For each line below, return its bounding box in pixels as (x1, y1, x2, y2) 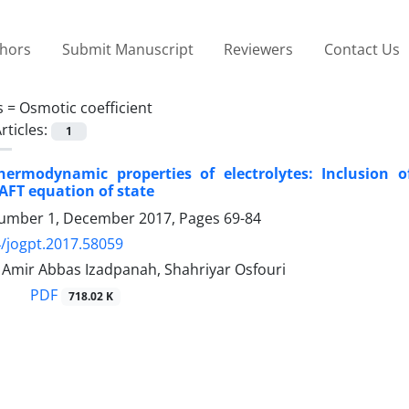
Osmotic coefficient (19, 97, 152, 118)
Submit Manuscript (61, 38, 194, 59)
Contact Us (323, 38, 400, 59)
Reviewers (224, 38, 294, 59)
